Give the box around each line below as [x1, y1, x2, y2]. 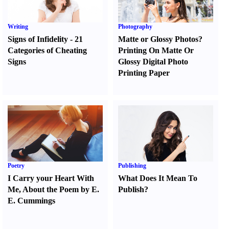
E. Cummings [8, 196, 55, 205]
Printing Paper [118, 68, 170, 77]
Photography [118, 23, 153, 30]
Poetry [8, 162, 25, 169]
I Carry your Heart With [8, 174, 94, 182]
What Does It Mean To [118, 174, 198, 182]
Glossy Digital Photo [118, 57, 189, 66]
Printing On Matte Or [118, 46, 194, 55]
